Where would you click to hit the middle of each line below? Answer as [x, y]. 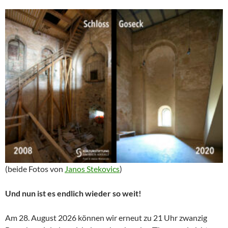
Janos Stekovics [92, 169]
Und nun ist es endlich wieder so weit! [73, 193]
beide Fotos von [36, 169]
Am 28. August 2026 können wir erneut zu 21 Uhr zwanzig [106, 218]
